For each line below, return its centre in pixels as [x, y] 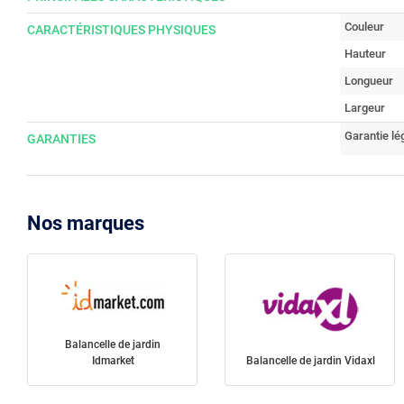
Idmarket [113, 361]
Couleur [364, 27]
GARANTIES [61, 139]
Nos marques [86, 223]
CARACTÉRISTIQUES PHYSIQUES [121, 30]
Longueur [369, 81]
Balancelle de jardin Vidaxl [310, 361]
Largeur [365, 108]
